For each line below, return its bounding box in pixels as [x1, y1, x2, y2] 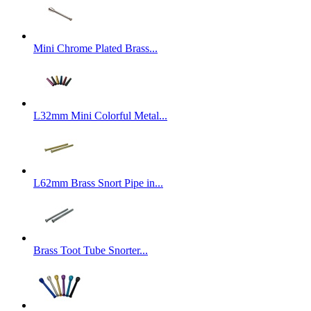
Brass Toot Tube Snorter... [33, 244, 148, 256]
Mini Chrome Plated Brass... [33, 42, 158, 54]
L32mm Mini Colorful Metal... [33, 110, 167, 121]
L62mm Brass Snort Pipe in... [33, 177, 163, 189]
